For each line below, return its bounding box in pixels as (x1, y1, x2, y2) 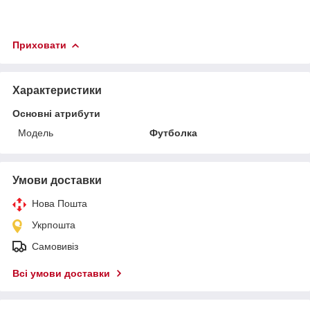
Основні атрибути (12, 107, 100, 119)
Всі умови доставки (12, 267, 110, 279)
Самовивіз (32, 240, 78, 252)
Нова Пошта (32, 197, 87, 209)
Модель (18, 127, 53, 138)
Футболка (149, 127, 198, 138)
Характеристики (12, 84, 102, 96)
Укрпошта (32, 219, 75, 230)
